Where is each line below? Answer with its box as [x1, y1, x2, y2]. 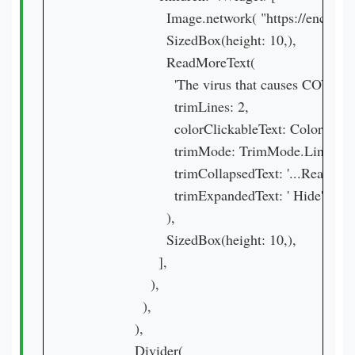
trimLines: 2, [79, 97, 249, 116]
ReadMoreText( [79, 52, 255, 71]
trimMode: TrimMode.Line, [79, 141, 334, 160]
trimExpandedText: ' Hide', [79, 185, 327, 204]
